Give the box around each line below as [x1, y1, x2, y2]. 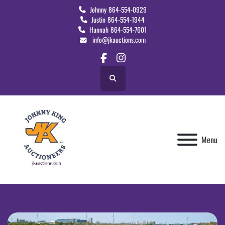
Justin [91, 15, 105, 25]
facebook [102, 57, 138, 73]
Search [112, 77, 129, 88]
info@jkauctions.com [90, 35, 146, 45]
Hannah [89, 25, 108, 35]
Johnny [89, 5, 106, 15]
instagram [120, 57, 159, 73]
